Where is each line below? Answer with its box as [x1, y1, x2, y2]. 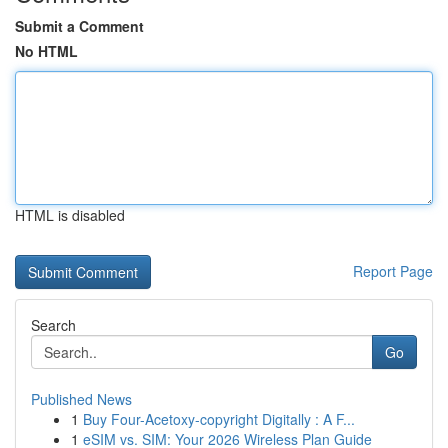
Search [31, 315, 76, 335]
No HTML [15, 41, 78, 61]
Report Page [353, 261, 433, 281]
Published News [31, 389, 132, 409]
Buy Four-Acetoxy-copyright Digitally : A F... [83, 409, 355, 429]
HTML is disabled [15, 205, 125, 225]
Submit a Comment [15, 16, 144, 36]
